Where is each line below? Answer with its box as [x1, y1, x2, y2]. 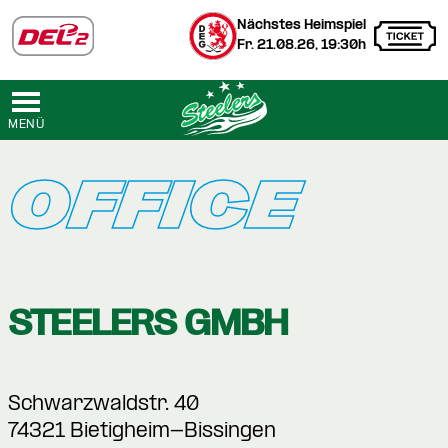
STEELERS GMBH [8, 303, 289, 344]
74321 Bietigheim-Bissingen [8, 421, 276, 443]
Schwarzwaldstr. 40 [8, 394, 199, 416]
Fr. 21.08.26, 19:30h [237, 38, 366, 53]
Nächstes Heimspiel [237, 18, 366, 33]
